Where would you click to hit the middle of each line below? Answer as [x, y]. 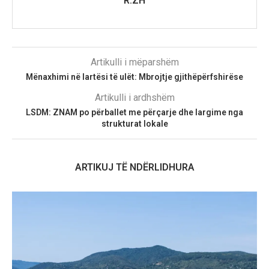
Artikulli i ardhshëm [134, 98]
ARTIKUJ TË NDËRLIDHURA [134, 168]
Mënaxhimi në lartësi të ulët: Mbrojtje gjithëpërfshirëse [134, 77]
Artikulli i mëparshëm [134, 62]
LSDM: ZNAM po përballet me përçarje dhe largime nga [134, 113]
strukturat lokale [134, 124]
